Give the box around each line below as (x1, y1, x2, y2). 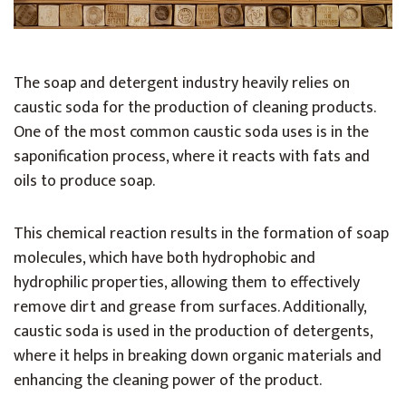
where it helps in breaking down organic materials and (14, 343, 382, 371)
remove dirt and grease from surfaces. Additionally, (14, 294, 366, 322)
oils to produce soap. (14, 168, 155, 196)
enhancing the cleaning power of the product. (14, 367, 322, 395)
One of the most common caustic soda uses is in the (14, 119, 369, 147)
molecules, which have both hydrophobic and (14, 245, 315, 273)
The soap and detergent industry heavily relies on (14, 70, 350, 98)
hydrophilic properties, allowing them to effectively (14, 269, 360, 297)
